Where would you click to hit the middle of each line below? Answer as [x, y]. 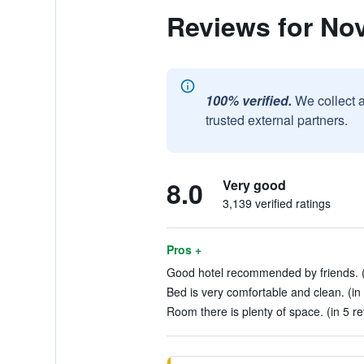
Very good [254, 185]
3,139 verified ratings [276, 203]
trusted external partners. [276, 120]
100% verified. [248, 100]
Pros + [184, 249]
